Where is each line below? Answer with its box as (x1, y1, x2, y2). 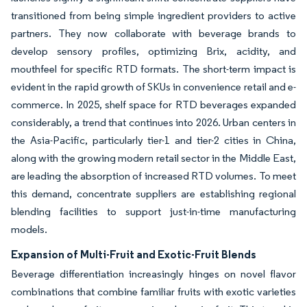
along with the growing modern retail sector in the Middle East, (11, 151, 296, 164)
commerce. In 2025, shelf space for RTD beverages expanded (11, 98, 296, 111)
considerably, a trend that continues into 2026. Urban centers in (11, 116, 296, 129)
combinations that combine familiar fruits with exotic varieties (11, 285, 296, 298)
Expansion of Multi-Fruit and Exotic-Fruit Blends (11, 247, 256, 261)
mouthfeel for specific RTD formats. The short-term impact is (11, 62, 296, 75)
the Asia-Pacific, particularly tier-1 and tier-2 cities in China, (11, 134, 296, 147)
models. (11, 223, 47, 236)
